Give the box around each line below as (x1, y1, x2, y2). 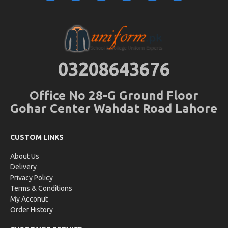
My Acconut (10, 195, 48, 203)
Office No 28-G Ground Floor (29, 89, 198, 102)
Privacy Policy (10, 174, 53, 182)
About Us (10, 152, 39, 160)
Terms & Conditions (10, 184, 72, 192)
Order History (10, 206, 53, 214)
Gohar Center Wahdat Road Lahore (10, 102, 218, 116)
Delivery (10, 163, 37, 171)
